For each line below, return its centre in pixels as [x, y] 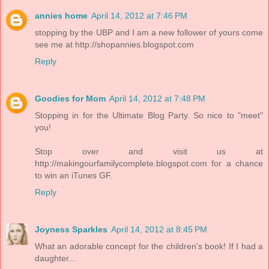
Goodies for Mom [70, 99]
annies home [61, 16]
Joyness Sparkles [71, 230]
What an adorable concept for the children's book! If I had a [149, 246]
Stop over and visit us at [149, 152]
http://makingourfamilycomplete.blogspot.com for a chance [149, 164]
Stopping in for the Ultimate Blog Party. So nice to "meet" [149, 116]
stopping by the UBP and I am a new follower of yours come [149, 33]
